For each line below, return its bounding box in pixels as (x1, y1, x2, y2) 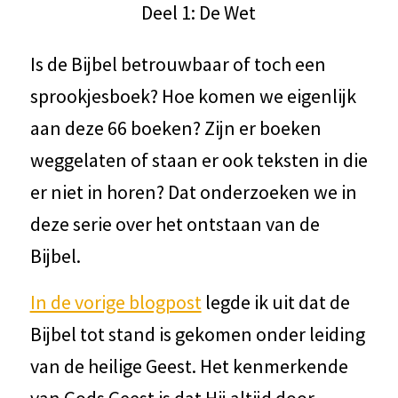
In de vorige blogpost (29, 289, 202, 314)
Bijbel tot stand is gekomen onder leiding (29, 321, 365, 346)
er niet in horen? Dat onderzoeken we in (29, 179, 357, 204)
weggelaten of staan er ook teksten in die (29, 147, 368, 172)
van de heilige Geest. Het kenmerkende (29, 353, 348, 378)
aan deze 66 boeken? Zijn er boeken (29, 115, 322, 140)
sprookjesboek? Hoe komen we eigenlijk (29, 83, 356, 108)
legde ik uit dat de (201, 289, 350, 314)
